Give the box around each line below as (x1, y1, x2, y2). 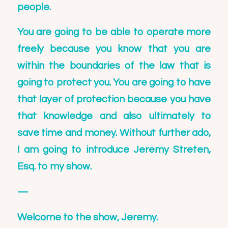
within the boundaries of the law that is (17, 61, 211, 71)
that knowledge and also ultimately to (17, 111, 211, 122)
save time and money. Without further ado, (17, 128, 211, 138)
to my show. (35, 161, 92, 172)
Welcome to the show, (17, 212, 121, 222)
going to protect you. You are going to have (17, 77, 211, 88)
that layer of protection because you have (17, 94, 211, 105)
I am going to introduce (17, 145, 134, 155)
